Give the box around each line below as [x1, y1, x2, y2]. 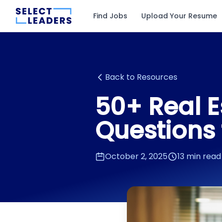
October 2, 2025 [105, 151, 167, 162]
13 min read [177, 151, 221, 162]
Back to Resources [105, 71, 177, 83]
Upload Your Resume [141, 11, 218, 21]
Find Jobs [93, 11, 128, 21]
